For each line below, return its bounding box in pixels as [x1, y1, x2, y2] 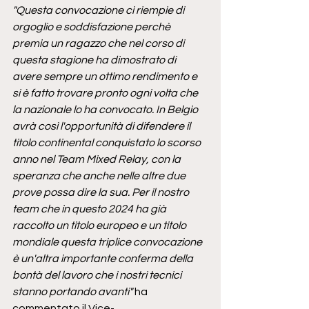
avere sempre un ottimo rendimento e [12, 71, 199, 83]
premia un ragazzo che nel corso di [12, 38, 186, 50]
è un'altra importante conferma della [12, 253, 195, 265]
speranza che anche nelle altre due [12, 170, 188, 182]
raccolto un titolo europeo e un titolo [12, 220, 188, 232]
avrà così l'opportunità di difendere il [12, 121, 192, 132]
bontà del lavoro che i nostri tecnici [12, 270, 183, 281]
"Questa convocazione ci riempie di [12, 5, 186, 17]
